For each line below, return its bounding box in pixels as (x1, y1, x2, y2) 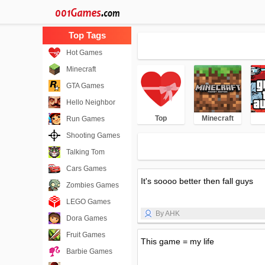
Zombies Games (66, 181, 119, 189)
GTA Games (66, 82, 104, 90)
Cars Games (66, 164, 106, 173)
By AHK (156, 209, 180, 218)
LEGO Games (66, 198, 111, 206)
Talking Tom (66, 148, 105, 156)
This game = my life (141, 237, 214, 246)
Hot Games (66, 49, 102, 57)
